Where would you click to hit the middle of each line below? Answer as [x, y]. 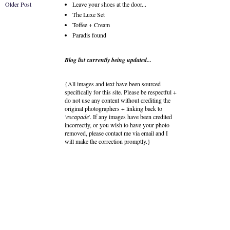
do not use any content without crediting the [118, 100]
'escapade [77, 117]
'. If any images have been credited [130, 117]
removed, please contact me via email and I [116, 133]
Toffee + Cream [91, 25]
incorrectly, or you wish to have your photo [117, 125]
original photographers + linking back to [113, 108]
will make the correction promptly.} [108, 141]
